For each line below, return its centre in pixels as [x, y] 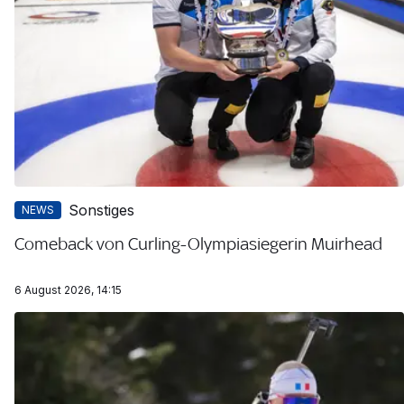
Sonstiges [101, 210]
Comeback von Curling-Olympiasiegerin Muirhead [198, 243]
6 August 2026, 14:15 [68, 289]
